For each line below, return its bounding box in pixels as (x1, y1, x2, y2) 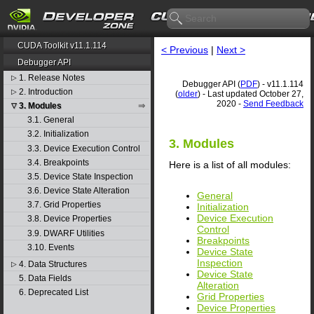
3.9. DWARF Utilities (27, 228, 104, 238)
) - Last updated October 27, (198, 89, 303, 99)
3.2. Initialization (27, 129, 89, 139)
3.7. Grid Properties (27, 200, 101, 210)
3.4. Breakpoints (27, 157, 89, 168)
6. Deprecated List (18, 287, 88, 297)
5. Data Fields (18, 273, 71, 283)
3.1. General (27, 115, 74, 125)
